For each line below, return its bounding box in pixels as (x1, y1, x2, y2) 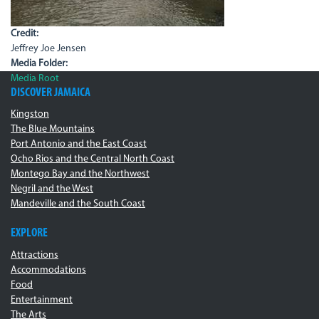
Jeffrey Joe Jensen (11, 43, 86, 54)
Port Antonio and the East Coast (11, 139, 147, 150)
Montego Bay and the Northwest (11, 169, 150, 179)
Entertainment (11, 294, 73, 305)
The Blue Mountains (11, 124, 95, 135)
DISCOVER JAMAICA (11, 86, 90, 99)
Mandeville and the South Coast (11, 199, 145, 209)
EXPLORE (11, 227, 48, 239)
